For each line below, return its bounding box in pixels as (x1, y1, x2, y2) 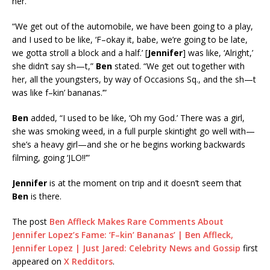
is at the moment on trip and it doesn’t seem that (49, 177, 242, 189)
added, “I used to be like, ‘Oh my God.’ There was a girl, (31, 112, 245, 124)
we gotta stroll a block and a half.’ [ (12, 47, 148, 58)
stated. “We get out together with (115, 60, 245, 72)
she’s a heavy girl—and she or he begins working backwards (12, 139, 245, 150)
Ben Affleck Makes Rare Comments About (49, 216, 224, 227)
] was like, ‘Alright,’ (183, 47, 253, 58)
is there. (31, 190, 61, 202)
